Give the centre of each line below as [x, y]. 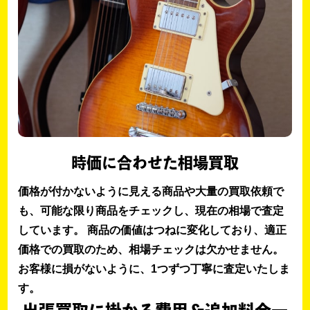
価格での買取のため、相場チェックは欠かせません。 [151, 250]
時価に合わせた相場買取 [155, 163]
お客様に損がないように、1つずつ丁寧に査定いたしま [154, 269]
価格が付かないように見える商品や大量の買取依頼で [151, 192]
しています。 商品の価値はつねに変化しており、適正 [153, 230]
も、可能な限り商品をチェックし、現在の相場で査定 [151, 211]
